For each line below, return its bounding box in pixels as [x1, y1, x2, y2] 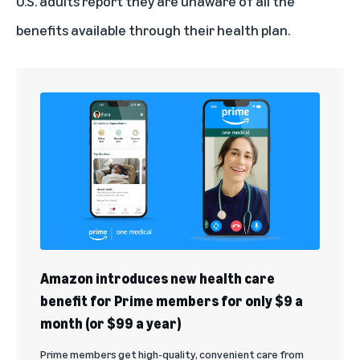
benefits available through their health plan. [16, 21, 290, 39]
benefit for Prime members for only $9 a [40, 292, 303, 310]
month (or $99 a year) [40, 314, 181, 333]
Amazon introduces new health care [40, 269, 275, 288]
